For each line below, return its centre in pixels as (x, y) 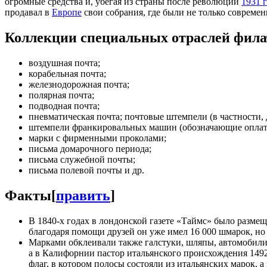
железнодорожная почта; (79, 84)
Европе (67, 13)
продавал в (28, 13)
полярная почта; (61, 95)
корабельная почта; (67, 73)
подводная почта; (64, 105)
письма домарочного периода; (90, 148)
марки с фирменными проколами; (97, 138)
